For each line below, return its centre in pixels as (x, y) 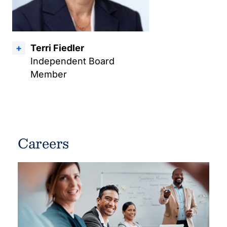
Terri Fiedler (57, 48)
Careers (43, 143)
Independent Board (72, 61)
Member (49, 74)
